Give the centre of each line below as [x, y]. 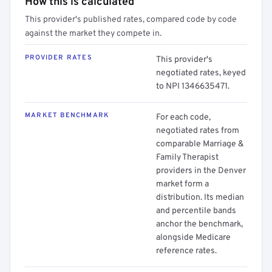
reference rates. [186, 251]
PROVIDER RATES [59, 58]
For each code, [183, 117]
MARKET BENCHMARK [67, 115]
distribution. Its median [200, 198]
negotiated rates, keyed [201, 73]
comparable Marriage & [200, 144]
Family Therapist [187, 158]
